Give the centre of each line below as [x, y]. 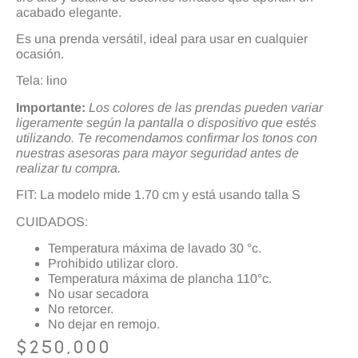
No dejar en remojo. [104, 324]
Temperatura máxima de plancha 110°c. [160, 279]
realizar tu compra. [68, 168]
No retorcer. [81, 309]
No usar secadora [98, 294]
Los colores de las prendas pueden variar [206, 107]
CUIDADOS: [52, 221]
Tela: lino [42, 81]
